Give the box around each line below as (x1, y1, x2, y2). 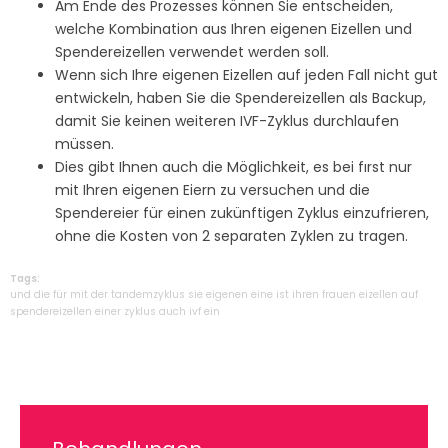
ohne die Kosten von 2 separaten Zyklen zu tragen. (55, 226, 408, 247)
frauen (322, 287, 356, 303)
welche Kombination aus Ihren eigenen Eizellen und (55, 19, 412, 40)
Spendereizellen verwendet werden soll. (55, 42, 329, 63)
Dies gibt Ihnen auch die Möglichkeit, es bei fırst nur (55, 157, 412, 178)
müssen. (55, 134, 114, 155)
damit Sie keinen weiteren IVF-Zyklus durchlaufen (55, 111, 399, 132)
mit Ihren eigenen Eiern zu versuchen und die (55, 180, 370, 201)
